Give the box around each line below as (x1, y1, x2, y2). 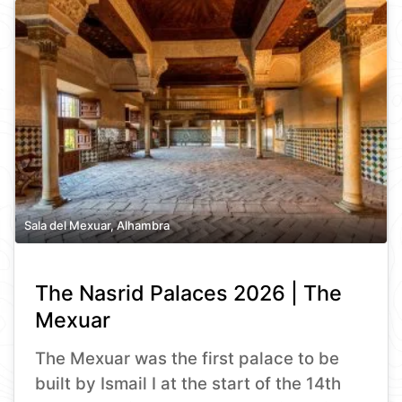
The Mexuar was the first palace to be (35, 348, 340, 370)
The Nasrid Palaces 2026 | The (35, 280, 343, 307)
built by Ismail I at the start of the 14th (35, 373, 342, 395)
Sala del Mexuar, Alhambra (24, 218, 170, 233)
